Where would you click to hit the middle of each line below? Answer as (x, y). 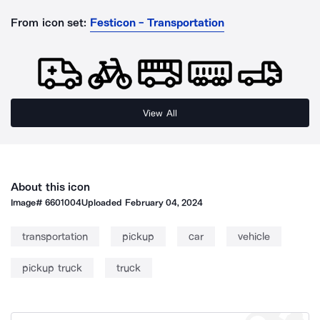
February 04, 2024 (164, 202)
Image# (28, 202)
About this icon (51, 187)
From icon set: (49, 22)
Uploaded (103, 202)
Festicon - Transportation (157, 22)
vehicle (254, 236)
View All (160, 113)
